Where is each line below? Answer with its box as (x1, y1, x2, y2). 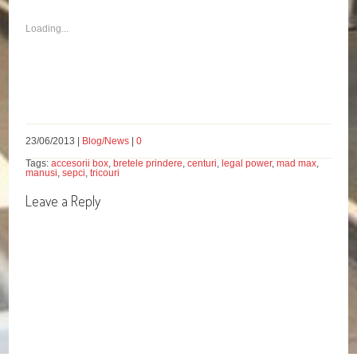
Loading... (25, 23, 69, 35)
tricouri (90, 167, 120, 179)
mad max (277, 158, 317, 170)
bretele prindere (113, 158, 183, 170)
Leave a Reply (25, 192, 101, 210)
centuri (187, 158, 218, 170)
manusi (25, 167, 58, 179)
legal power (222, 158, 273, 170)
